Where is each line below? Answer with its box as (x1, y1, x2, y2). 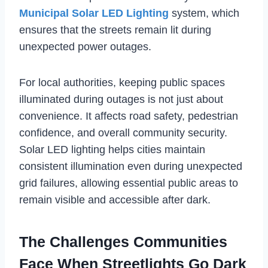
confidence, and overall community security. (19, 127, 227, 139)
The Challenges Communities (19, 233, 227, 250)
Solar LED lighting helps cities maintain (19, 144, 205, 156)
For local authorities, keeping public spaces (19, 77, 225, 89)
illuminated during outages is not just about (19, 93, 223, 106)
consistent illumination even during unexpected (19, 160, 242, 173)
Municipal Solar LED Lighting (19, 7, 169, 20)
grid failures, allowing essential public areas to (19, 177, 238, 190)
